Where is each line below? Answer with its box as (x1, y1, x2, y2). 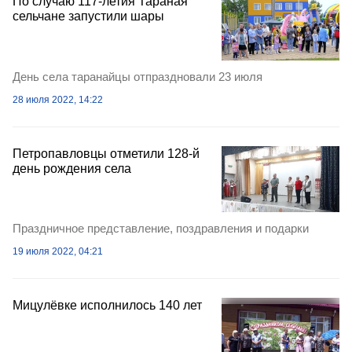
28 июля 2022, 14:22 (13, 93, 103, 105)
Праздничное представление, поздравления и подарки (13, 222, 309, 235)
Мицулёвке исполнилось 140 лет (13, 299, 202, 312)
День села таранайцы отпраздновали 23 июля (13, 69, 262, 83)
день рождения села (13, 161, 131, 175)
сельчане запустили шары (13, 9, 164, 24)
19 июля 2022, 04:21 (13, 246, 103, 257)
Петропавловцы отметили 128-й (13, 146, 200, 160)
